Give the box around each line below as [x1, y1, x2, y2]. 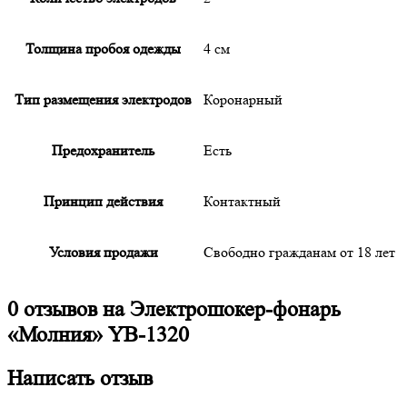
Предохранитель [52, 142, 154, 159]
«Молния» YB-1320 [7, 322, 189, 347]
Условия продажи [48, 243, 158, 261]
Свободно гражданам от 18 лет [203, 243, 395, 261]
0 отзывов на [7, 296, 130, 322]
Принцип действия [44, 193, 163, 210]
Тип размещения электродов [15, 91, 192, 108]
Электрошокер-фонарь [130, 296, 341, 322]
